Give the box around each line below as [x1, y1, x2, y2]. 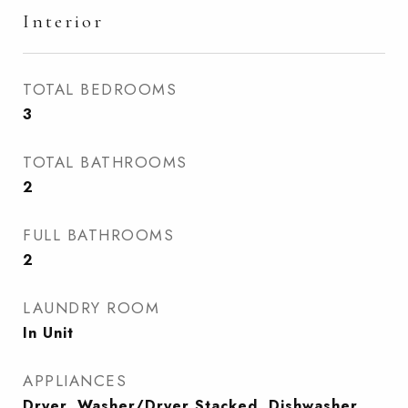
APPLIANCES [23, 370, 127, 392]
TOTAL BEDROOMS [23, 78, 177, 100]
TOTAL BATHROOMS [23, 151, 188, 173]
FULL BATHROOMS [23, 224, 174, 246]
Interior [23, 10, 104, 33]
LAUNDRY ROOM [23, 297, 159, 319]
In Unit [23, 322, 74, 343]
